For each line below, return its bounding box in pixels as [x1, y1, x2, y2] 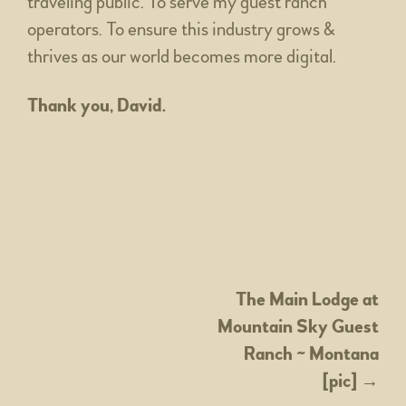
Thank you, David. [27, 93, 166, 117]
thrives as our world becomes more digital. [27, 44, 336, 68]
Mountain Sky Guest [217, 314, 379, 338]
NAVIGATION [26, 315, 134, 352]
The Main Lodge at [236, 287, 379, 311]
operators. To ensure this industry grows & [27, 17, 335, 41]
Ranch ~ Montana [244, 342, 379, 365]
